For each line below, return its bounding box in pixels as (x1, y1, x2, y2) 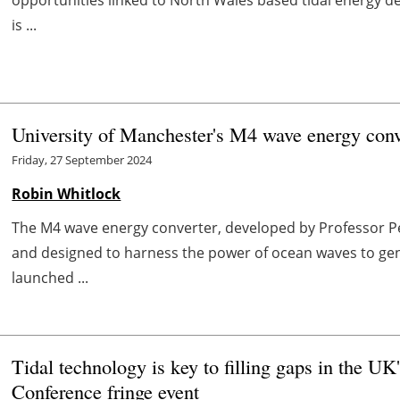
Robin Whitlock (12, 183, 121, 204)
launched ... (12, 267, 89, 287)
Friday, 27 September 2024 (12, 151, 153, 168)
